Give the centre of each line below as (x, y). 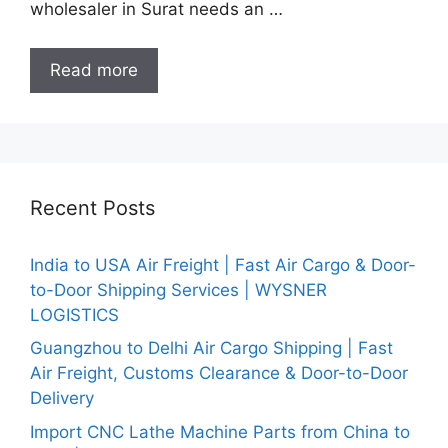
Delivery (62, 398)
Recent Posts (92, 207)
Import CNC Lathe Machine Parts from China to (220, 431)
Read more (94, 69)
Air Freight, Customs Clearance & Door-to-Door (219, 373)
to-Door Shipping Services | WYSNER (178, 289)
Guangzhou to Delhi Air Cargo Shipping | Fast (211, 348)
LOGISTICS (74, 314)
